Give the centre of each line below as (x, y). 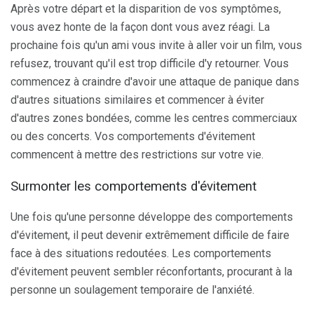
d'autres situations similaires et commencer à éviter (137, 100)
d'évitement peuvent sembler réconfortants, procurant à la (151, 272)
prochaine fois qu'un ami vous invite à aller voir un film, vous (156, 45)
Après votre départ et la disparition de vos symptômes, (146, 9)
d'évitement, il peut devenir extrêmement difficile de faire (150, 235)
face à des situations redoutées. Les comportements (141, 254)
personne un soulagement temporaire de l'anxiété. (132, 290)
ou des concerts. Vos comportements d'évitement (133, 136)
